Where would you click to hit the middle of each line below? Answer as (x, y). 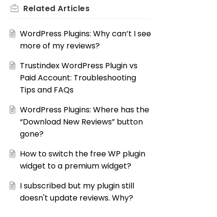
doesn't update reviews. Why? (76, 198)
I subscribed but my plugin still (77, 186)
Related (40, 9)
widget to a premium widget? (75, 166)
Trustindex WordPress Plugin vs (78, 66)
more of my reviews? (60, 46)
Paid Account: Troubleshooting (78, 78)
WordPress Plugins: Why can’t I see (85, 34)
